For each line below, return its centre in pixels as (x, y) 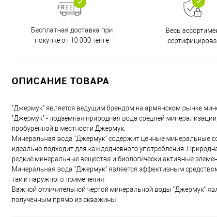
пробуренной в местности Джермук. (69, 128)
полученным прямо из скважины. (65, 200)
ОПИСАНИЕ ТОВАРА (61, 81)
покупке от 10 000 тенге (72, 40)
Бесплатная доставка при (72, 30)
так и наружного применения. (59, 179)
